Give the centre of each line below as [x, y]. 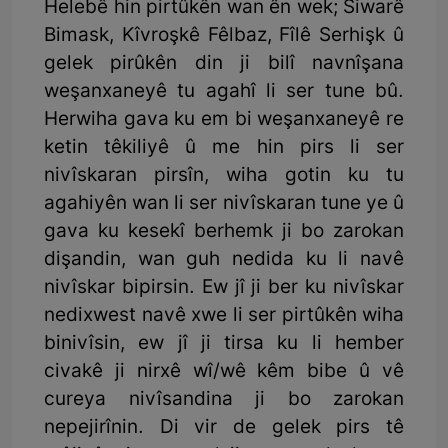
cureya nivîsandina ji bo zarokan [224, 401]
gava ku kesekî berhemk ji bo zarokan [224, 233]
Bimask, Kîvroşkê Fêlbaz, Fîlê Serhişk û [224, 37]
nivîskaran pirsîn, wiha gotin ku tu [224, 177]
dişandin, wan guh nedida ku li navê [224, 261]
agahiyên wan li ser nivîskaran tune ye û [224, 205]
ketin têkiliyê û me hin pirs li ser [224, 149]
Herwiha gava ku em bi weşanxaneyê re [224, 121]
